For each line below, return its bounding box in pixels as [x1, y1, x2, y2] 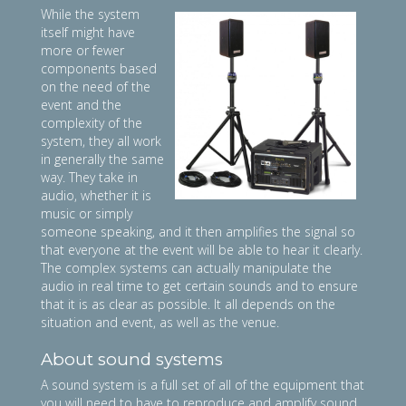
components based [41, 59, 157, 77]
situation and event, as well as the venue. [41, 313, 279, 331]
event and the [41, 95, 121, 113]
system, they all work [41, 131, 161, 150]
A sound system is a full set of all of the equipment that [41, 375, 364, 393]
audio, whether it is [41, 186, 151, 204]
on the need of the [41, 77, 150, 95]
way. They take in [41, 168, 138, 186]
